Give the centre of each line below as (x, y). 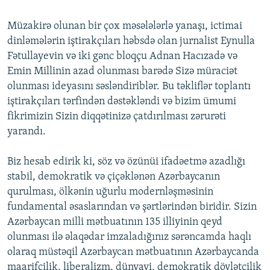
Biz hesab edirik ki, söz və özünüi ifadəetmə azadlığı (126, 162)
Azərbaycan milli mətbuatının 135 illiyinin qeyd (115, 222)
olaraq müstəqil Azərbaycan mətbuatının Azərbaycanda (133, 253)
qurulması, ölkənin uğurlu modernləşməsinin (110, 192)
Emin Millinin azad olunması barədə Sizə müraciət (122, 72)
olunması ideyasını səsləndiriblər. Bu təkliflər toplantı (129, 87)
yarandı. (27, 132)
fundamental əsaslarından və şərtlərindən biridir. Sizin (132, 207)
